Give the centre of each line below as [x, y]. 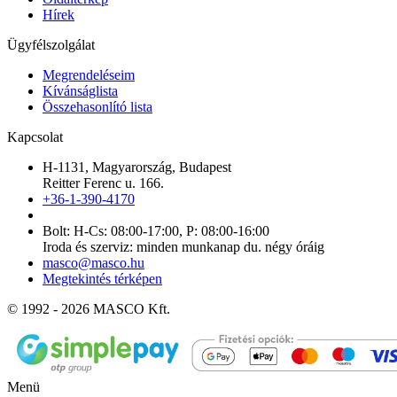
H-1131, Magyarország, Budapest [137, 167]
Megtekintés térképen [102, 279]
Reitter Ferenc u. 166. [103, 183]
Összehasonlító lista [97, 107]
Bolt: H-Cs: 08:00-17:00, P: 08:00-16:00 [156, 231]
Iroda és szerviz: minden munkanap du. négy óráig [183, 247]
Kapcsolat [35, 137]
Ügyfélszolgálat [51, 45]
